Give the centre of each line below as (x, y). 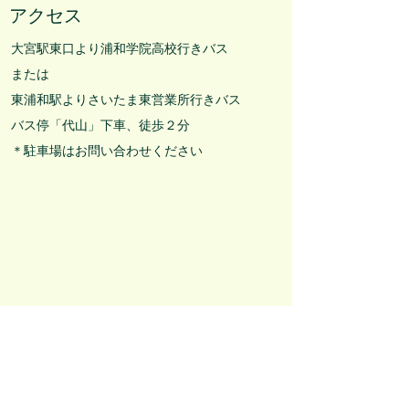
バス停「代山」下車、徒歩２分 (100, 125)
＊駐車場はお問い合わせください (107, 150)
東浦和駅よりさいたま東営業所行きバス (126, 99)
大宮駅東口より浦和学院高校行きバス (120, 48)
